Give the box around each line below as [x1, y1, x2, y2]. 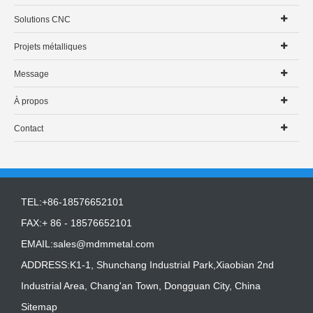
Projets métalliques [14, 41, 87, 52]
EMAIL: [21, 238, 53, 249]
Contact [14, 123, 43, 133]
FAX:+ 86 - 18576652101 [21, 217, 132, 228]
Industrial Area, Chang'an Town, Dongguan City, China [21, 279, 261, 291]
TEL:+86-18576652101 [21, 196, 124, 208]
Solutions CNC [14, 14, 71, 24]
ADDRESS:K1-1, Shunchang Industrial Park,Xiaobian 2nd [21, 259, 274, 270]
